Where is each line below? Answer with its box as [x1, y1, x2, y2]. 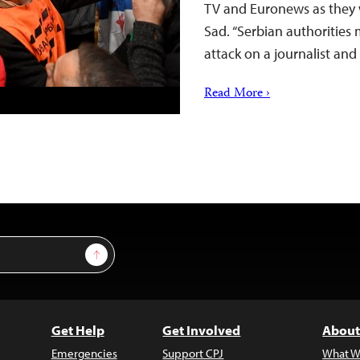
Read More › [204, 84, 270, 104]
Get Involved [162, 321, 241, 338]
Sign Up [96, 243, 135, 258]
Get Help [51, 321, 104, 338]
